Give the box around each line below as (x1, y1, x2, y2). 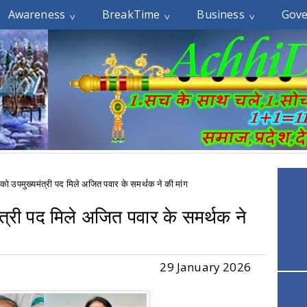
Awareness (8, 7, 66, 22)
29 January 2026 (160, 259, 251, 275)
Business (197, 7, 245, 22)
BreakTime (102, 7, 160, 22)
